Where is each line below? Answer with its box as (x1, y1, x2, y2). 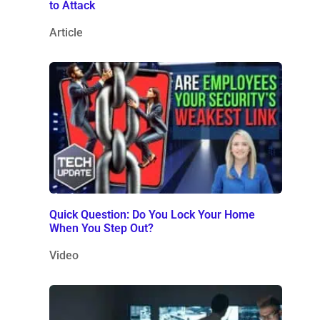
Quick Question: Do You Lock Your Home (49, 207, 255, 221)
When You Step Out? (49, 221, 154, 235)
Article (49, 25, 83, 39)
